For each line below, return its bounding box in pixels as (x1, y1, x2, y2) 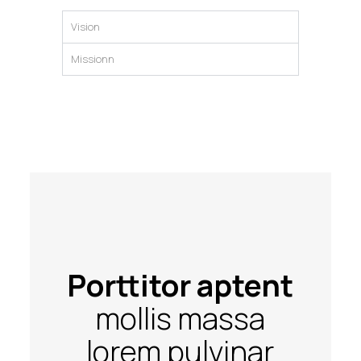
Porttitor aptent (67, 265, 294, 305)
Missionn (70, 52, 114, 66)
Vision (70, 19, 100, 34)
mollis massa (95, 298, 266, 338)
